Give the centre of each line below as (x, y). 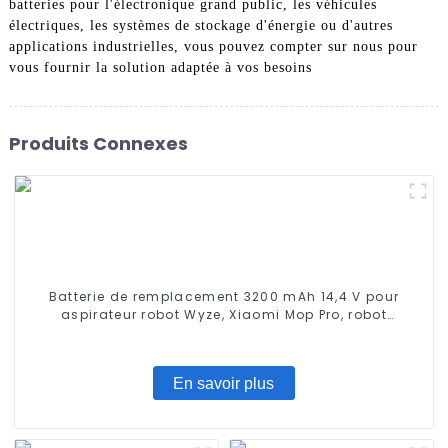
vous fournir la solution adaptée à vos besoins (160, 68)
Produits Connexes (98, 143)
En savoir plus (224, 383)
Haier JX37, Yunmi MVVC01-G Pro (224, 351)
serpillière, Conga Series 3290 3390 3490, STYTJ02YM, (224, 333)
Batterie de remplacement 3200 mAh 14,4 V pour (224, 297)
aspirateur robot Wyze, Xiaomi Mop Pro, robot (224, 315)
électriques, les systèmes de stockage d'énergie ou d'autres (200, 26)
